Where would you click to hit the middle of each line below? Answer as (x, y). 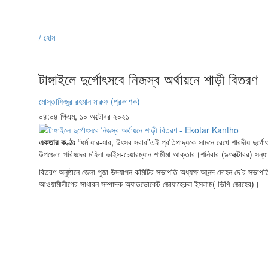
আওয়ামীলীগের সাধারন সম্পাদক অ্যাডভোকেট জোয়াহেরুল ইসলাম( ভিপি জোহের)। (149, 183)
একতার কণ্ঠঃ (58, 141)
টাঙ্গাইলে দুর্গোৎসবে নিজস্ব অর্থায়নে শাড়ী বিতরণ (148, 79)
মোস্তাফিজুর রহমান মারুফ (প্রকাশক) (89, 101)
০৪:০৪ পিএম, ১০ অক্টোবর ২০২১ (84, 116)
